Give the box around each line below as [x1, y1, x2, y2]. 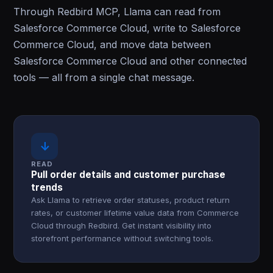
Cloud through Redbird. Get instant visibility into [31, 221, 212, 230]
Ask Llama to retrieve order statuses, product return [31, 195, 230, 205]
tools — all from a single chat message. [13, 71, 195, 83]
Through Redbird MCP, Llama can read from [13, 5, 221, 18]
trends [31, 182, 63, 193]
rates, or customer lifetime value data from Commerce [31, 208, 239, 218]
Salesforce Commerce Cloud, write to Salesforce [13, 22, 241, 34]
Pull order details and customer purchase [31, 169, 226, 180]
